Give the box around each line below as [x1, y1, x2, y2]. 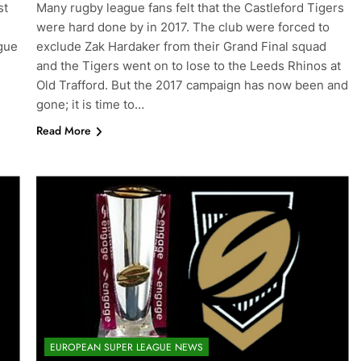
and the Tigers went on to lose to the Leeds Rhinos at [35, 58, 341, 74]
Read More [35, 122, 91, 139]
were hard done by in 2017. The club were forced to [35, 19, 330, 35]
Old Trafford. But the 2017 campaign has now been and [35, 77, 348, 93]
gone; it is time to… [35, 97, 144, 113]
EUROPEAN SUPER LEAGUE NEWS [49, 339, 203, 355]
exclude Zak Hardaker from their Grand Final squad [35, 39, 326, 55]
